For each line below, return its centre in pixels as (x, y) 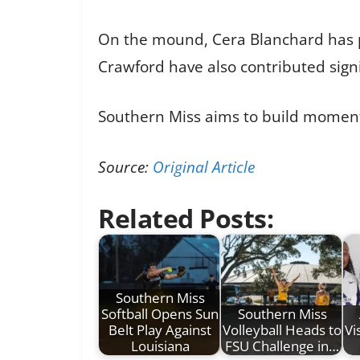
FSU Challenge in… (282, 346)
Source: (125, 167)
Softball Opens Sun (160, 314)
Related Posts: (186, 219)
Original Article (204, 167)
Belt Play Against (160, 330)
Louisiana (160, 346)
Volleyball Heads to (282, 330)
